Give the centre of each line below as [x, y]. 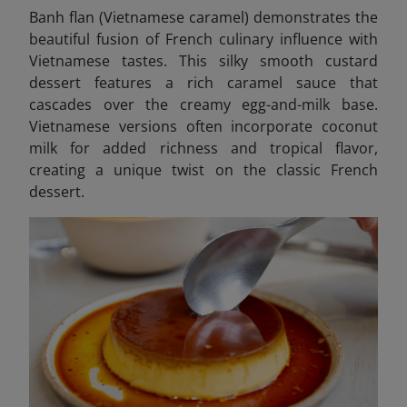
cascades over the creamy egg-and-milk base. [203, 105]
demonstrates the [313, 18]
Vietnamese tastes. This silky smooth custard [203, 61]
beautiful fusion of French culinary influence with [203, 40]
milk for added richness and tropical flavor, [203, 149]
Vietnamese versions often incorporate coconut [203, 127]
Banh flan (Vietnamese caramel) [139, 18]
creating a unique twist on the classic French [203, 170]
